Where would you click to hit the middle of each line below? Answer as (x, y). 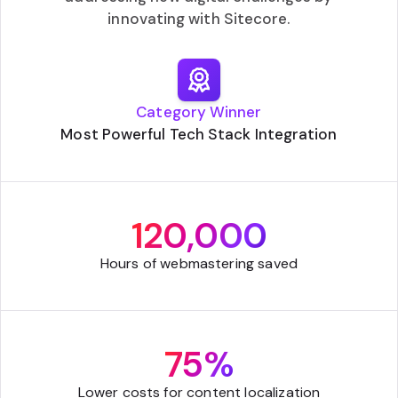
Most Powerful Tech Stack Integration (199, 134)
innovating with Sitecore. (199, 18)
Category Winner (199, 111)
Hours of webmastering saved (199, 263)
